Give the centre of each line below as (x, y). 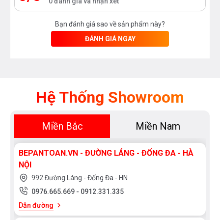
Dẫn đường (36, 206)
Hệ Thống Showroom (110, 97)
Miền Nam (158, 126)
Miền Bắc (62, 126)
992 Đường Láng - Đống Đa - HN (80, 178)
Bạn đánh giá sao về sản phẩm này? (110, 24)
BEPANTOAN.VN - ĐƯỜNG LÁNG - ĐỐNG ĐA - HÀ (106, 153)
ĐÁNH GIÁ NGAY (110, 39)
